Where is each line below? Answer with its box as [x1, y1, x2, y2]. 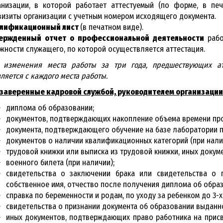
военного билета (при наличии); [5, 157, 114, 167]
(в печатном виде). [80, 22, 143, 32]
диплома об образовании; [5, 103, 94, 112]
